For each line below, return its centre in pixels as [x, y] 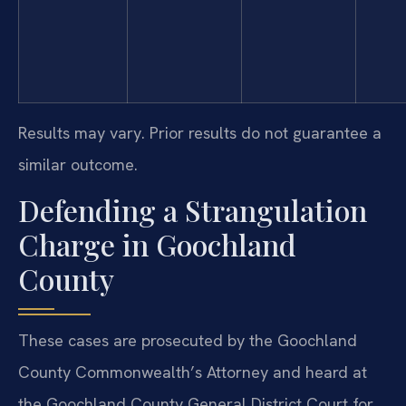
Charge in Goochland [157, 245]
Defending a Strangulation [193, 210]
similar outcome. [78, 164]
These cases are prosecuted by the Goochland [188, 341]
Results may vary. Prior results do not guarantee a [200, 132]
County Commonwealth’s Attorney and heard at [193, 372]
